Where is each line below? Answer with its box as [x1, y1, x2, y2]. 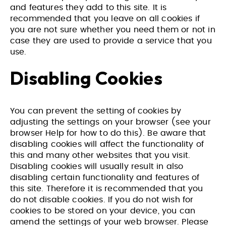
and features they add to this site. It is [10, 4, 167, 12]
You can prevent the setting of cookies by [10, 107, 182, 115]
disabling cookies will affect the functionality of [10, 140, 204, 148]
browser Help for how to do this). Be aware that [10, 129, 206, 137]
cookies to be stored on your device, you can [10, 207, 196, 215]
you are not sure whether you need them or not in [10, 26, 215, 34]
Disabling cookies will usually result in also [10, 162, 184, 171]
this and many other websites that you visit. [10, 151, 191, 159]
